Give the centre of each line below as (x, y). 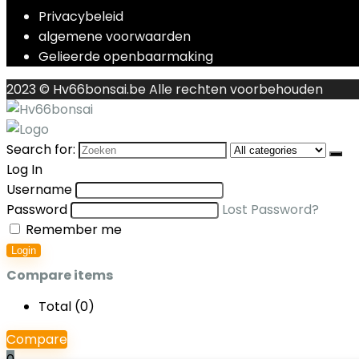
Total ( (59, 307)
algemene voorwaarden (115, 36)
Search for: (41, 149)
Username (39, 190)
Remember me (72, 230)
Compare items (60, 275)
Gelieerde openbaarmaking (126, 56)
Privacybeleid (81, 16)
